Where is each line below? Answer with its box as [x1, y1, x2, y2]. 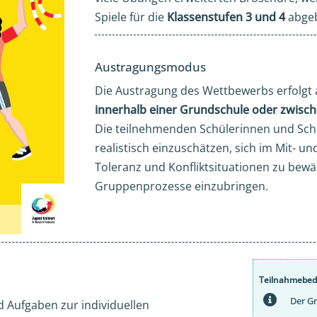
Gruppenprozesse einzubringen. [94, 178, 268, 194]
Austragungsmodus [94, 58, 206, 75]
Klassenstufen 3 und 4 [166, 8, 285, 25]
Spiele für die [94, 8, 167, 25]
